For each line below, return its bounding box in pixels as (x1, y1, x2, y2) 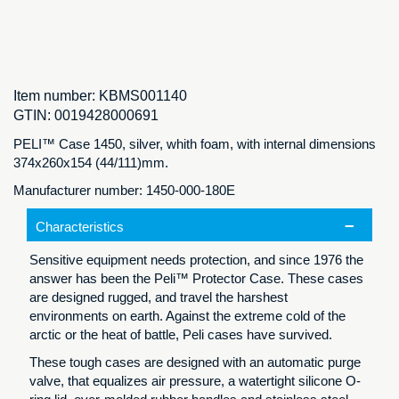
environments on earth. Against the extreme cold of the (29, 308, 346, 324)
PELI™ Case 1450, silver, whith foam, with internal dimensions (13, 136, 376, 152)
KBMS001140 (99, 88, 187, 104)
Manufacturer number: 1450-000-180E (13, 183, 235, 199)
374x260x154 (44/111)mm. (13, 155, 168, 171)
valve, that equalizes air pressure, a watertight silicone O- (29, 373, 361, 389)
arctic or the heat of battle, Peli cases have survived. (29, 327, 332, 343)
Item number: (13, 88, 99, 104)
